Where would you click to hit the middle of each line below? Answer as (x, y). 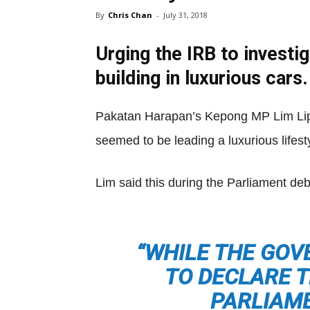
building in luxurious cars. (202, 78)
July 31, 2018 (185, 15)
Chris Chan (130, 15)
